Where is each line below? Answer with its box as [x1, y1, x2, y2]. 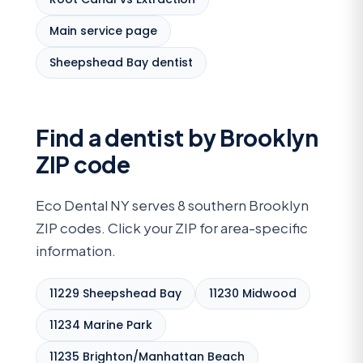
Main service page [49, 22, 157, 39]
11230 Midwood [209, 285, 297, 302]
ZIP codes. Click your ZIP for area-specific [36, 218, 308, 237]
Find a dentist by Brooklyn [36, 122, 318, 152]
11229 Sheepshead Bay [49, 285, 181, 302]
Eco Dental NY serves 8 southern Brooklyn [36, 195, 309, 214]
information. [36, 241, 116, 259]
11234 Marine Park [49, 317, 152, 334]
